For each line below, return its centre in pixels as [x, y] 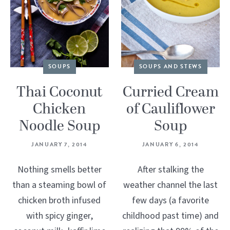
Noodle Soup [59, 126]
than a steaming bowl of [60, 185]
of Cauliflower [170, 109]
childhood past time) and [171, 216]
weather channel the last [171, 185]
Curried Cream [170, 92]
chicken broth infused [60, 200]
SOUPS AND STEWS [170, 66]
